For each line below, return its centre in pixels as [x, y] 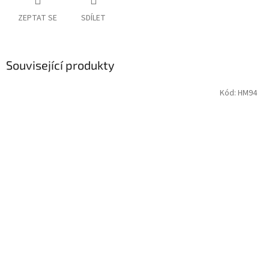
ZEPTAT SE [38, 18]
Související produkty [60, 65]
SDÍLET [93, 18]
